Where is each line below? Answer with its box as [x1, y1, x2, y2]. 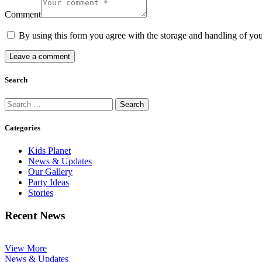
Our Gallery [28, 166, 73, 177]
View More [5, 243, 47, 254]
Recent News [5, 209, 65, 222]
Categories [5, 123, 40, 132]
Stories [28, 187, 53, 198]
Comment [5, 9, 41, 20]
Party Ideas [28, 177, 69, 187]
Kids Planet [28, 145, 71, 156]
